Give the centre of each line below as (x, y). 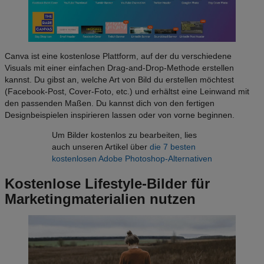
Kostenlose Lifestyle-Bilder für (107, 183)
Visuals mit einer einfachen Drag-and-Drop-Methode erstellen (119, 67)
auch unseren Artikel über (101, 146)
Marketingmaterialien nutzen (100, 199)
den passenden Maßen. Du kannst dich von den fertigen (110, 103)
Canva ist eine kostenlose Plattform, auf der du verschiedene (118, 56)
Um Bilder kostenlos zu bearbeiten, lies (124, 135)
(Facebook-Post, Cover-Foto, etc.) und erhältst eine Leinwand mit (127, 91)
